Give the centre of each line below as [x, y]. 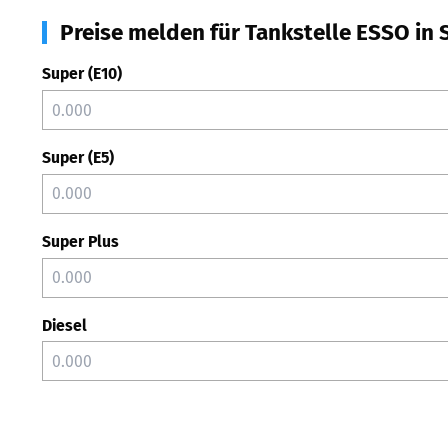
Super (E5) [78, 157]
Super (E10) [82, 74]
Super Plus [80, 241]
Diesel [64, 325]
